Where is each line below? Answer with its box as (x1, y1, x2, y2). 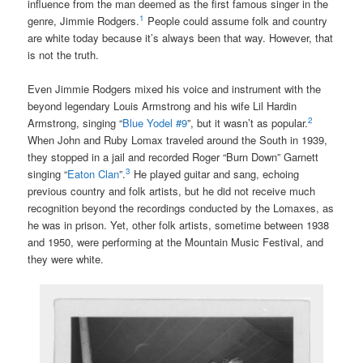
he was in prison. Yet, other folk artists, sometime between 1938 (28, 216, 330, 233)
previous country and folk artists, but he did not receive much (28, 182, 316, 199)
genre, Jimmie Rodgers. (28, 12, 140, 28)
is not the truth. (28, 46, 100, 62)
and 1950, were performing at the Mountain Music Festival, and (28, 233, 324, 250)
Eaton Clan (67, 165, 120, 181)
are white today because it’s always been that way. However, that (28, 29, 334, 45)
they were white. (28, 250, 105, 267)
